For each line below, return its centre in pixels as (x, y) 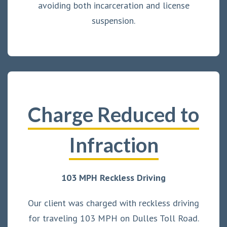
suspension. (113, 20)
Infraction (113, 145)
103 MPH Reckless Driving (113, 177)
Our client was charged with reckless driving (113, 203)
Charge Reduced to (113, 114)
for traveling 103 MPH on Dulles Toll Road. (113, 218)
